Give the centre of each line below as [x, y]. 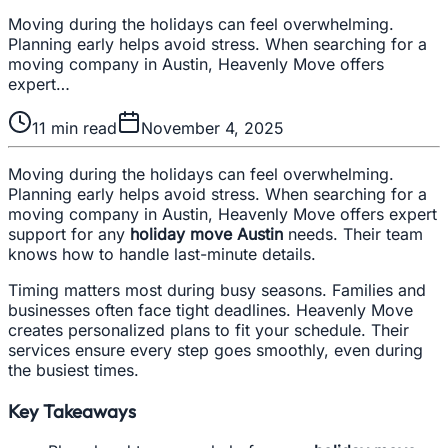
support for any [69, 233]
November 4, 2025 [212, 127]
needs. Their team [353, 233]
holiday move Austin [206, 233]
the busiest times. [73, 369]
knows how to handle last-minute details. [162, 253]
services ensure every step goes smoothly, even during [215, 349]
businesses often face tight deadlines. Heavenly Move [210, 309]
